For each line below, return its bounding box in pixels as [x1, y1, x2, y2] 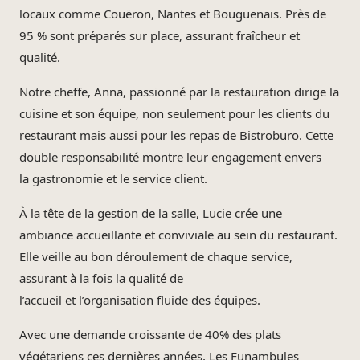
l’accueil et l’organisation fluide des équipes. [19, 292, 260, 308]
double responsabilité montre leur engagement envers [19, 149, 321, 165]
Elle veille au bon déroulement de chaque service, [19, 248, 292, 264]
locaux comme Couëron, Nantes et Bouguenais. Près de [19, 6, 326, 22]
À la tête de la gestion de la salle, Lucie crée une [19, 205, 282, 221]
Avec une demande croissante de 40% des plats [19, 326, 281, 342]
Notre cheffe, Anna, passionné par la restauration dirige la [19, 84, 339, 100]
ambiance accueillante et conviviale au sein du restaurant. [19, 227, 337, 243]
